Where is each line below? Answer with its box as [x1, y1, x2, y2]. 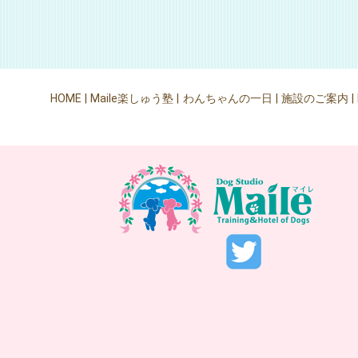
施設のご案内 [281, 92, 348, 105]
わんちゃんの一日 [182, 92, 272, 105]
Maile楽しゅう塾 [90, 92, 174, 105]
